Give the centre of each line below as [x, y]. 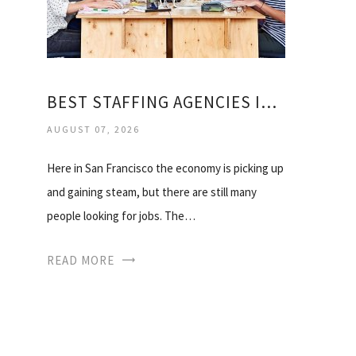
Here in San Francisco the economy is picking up [165, 168]
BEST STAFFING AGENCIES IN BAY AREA [269, 102]
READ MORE [81, 260]
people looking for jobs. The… [121, 215]
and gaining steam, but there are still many [152, 192]
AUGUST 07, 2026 [93, 129]
